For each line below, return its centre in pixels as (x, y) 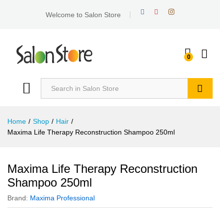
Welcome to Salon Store (83, 14)
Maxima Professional (62, 198)
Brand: (19, 198)
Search (200, 109)
